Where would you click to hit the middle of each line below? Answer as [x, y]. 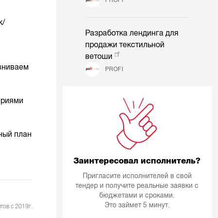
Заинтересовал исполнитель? [137, 161]
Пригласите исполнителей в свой [137, 176]
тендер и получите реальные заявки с [137, 186]
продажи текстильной [125, 45]
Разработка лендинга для [132, 33]
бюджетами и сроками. [137, 196]
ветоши [99, 56]
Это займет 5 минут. [137, 205]
